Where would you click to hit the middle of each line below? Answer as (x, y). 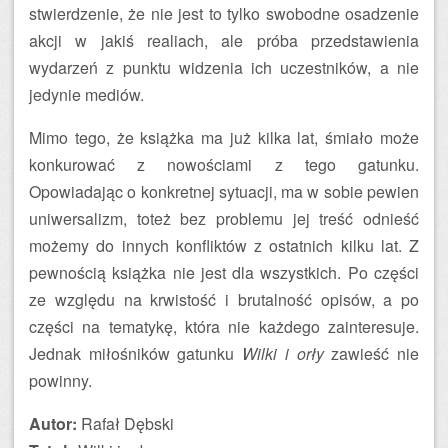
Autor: (53, 423)
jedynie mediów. (86, 94)
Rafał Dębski (125, 423)
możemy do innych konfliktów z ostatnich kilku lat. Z (224, 245)
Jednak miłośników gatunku (136, 353)
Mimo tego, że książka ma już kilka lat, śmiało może (224, 137)
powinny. (60, 380)
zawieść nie (371, 353)
